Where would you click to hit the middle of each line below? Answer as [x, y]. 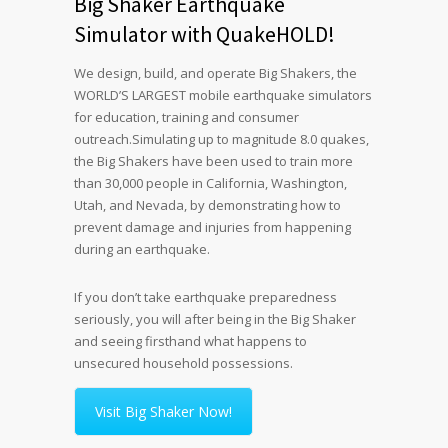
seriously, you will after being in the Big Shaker [215, 318]
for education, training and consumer [186, 116]
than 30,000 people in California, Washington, [210, 182]
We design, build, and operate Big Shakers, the [215, 72]
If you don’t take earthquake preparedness [205, 296]
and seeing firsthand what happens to [190, 340]
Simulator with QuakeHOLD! [204, 33]
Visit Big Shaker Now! [163, 411]
